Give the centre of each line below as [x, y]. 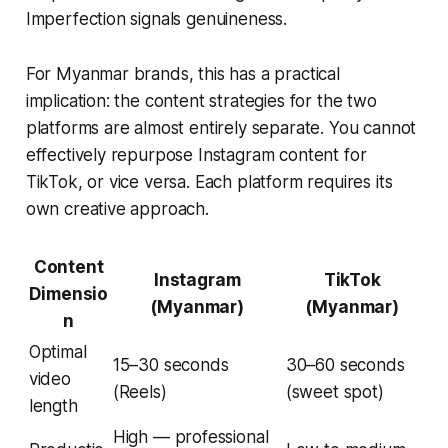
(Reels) [139, 391]
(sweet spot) [334, 391]
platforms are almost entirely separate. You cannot [221, 127]
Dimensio [69, 293]
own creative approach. [117, 208]
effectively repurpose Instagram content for [196, 154]
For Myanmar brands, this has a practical [182, 73]
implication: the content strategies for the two [201, 100]
